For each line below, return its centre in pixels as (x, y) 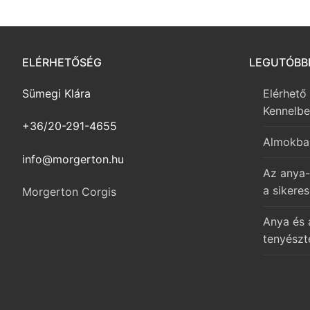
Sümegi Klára (56, 93)
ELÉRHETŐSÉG (62, 62)
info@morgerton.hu (73, 159)
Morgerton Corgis (69, 192)
